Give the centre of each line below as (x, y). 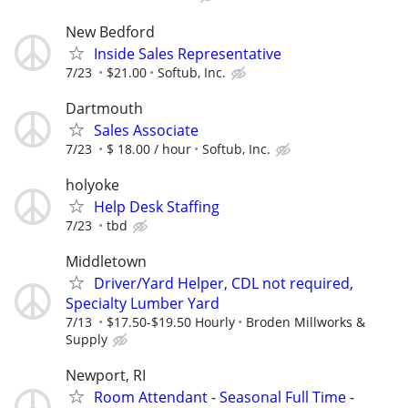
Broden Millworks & (306, 322)
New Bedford (110, 31)
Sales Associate (146, 130)
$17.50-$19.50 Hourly (171, 322)
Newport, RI (106, 376)
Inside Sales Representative (188, 53)
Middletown (106, 262)
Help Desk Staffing (157, 207)
